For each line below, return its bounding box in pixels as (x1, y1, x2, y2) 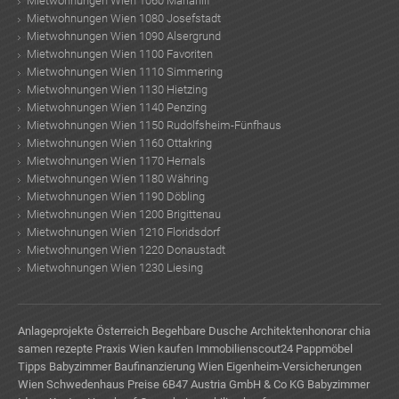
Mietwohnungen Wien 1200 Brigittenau (27, 207, 221, 221)
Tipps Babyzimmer (18, 359, 111, 373)
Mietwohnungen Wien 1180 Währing (27, 171, 208, 185)
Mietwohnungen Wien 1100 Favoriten (27, 46, 213, 61)
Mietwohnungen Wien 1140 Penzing (27, 100, 207, 114)
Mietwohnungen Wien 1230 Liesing (27, 260, 203, 274)
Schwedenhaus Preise (46, 377, 159, 391)
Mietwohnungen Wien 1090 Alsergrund (27, 28, 221, 43)
